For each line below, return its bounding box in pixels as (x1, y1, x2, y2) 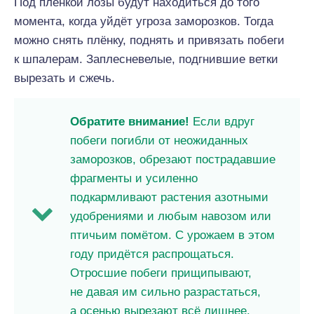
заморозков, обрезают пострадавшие (70, 153, 275, 166)
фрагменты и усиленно (70, 172, 198, 185)
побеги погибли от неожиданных (70, 134, 248, 147)
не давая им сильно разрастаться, (70, 285, 261, 299)
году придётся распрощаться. (70, 247, 234, 261)
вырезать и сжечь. (14, 71, 115, 85)
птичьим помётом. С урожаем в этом (70, 228, 275, 242)
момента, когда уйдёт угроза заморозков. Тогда (14, 15, 273, 28)
